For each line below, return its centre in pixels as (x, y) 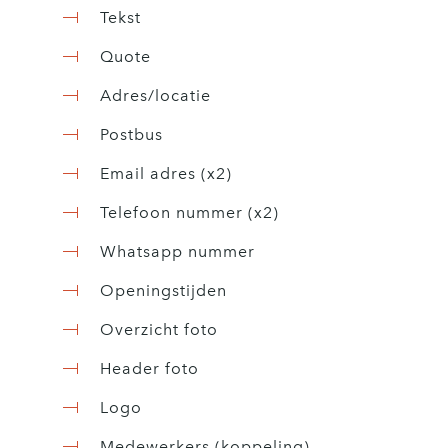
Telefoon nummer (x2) (189, 212)
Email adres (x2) (166, 173)
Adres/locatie (155, 95)
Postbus (131, 134)
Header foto (149, 368)
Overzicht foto (159, 329)
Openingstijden (163, 290)
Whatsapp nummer (177, 251)
